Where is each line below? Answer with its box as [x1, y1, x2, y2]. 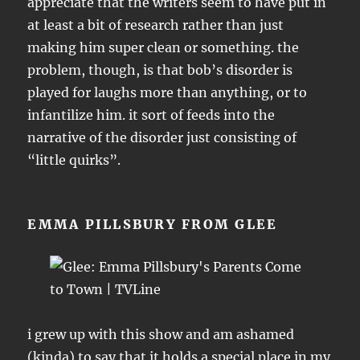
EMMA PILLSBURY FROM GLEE [27, 215, 278, 232]
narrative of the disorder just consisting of [27, 129, 297, 145]
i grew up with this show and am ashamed [27, 325, 295, 342]
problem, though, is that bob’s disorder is [27, 61, 293, 78]
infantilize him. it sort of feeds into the [27, 106, 276, 123]
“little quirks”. [27, 151, 121, 168]
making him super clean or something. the [27, 39, 300, 55]
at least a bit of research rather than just [27, 16, 284, 33]
